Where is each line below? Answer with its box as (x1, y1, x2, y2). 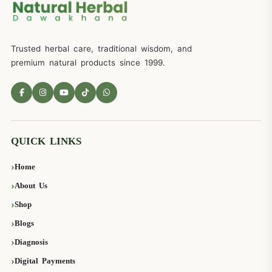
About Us (15, 180, 47, 190)
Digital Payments (15, 256, 75, 265)
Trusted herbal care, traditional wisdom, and (11, 44, 192, 54)
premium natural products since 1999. (11, 58, 165, 68)
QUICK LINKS (11, 135, 81, 148)
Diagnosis (15, 237, 48, 246)
